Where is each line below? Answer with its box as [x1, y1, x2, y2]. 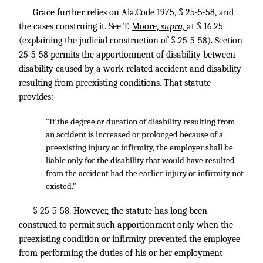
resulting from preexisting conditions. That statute [19, 77, 211, 88]
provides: [19, 92, 53, 102]
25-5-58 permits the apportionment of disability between [19, 49, 235, 60]
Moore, [131, 21, 161, 32]
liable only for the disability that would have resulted [45, 155, 235, 166]
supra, [161, 21, 187, 32]
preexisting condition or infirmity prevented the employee [19, 234, 240, 244]
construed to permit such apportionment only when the [19, 220, 233, 230]
